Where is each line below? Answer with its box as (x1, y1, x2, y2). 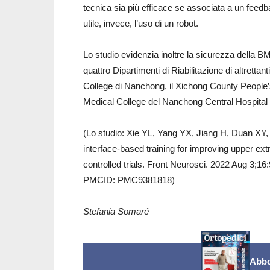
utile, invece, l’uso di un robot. (83, 18, 198, 28)
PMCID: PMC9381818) (83, 175, 175, 185)
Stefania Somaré (83, 206, 149, 216)
